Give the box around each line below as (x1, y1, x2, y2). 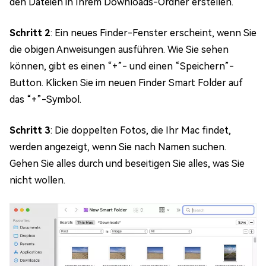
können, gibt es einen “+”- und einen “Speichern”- (9, 61, 234, 72)
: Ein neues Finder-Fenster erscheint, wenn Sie (50, 27, 256, 39)
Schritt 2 (9, 27, 50, 39)
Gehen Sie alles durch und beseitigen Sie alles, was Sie (9, 158, 245, 170)
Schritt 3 (9, 125, 50, 137)
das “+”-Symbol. (9, 94, 81, 106)
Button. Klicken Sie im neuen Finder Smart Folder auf (9, 77, 243, 89)
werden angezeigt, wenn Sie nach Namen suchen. (9, 141, 226, 153)
